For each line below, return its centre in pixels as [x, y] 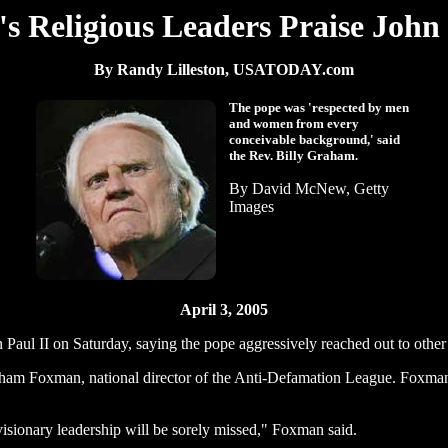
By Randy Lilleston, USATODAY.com [224, 69]
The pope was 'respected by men [319, 107]
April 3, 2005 [224, 309]
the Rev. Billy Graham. [293, 155]
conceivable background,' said [314, 139]
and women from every [294, 123]
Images [251, 206]
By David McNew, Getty [309, 188]
